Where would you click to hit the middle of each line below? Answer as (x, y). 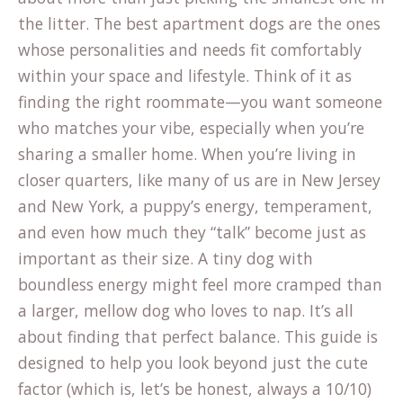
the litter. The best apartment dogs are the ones (199, 23)
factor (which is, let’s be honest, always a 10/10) (195, 389)
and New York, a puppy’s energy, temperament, (195, 206)
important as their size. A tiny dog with (166, 258)
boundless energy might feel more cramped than (200, 284)
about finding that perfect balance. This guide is (198, 336)
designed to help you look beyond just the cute (193, 363)
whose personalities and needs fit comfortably (190, 49)
